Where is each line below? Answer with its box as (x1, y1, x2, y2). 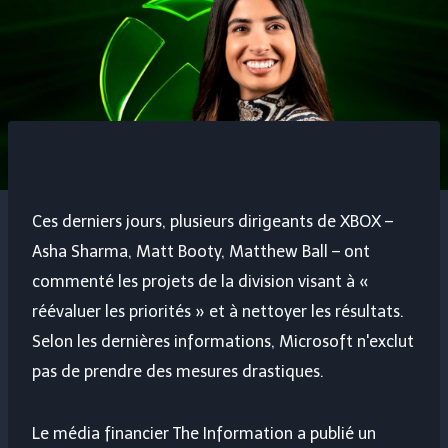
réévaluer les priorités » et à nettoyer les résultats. (32, 302, 404, 322)
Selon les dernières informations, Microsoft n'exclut (32, 332, 414, 352)
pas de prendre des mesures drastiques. (32, 362, 324, 382)
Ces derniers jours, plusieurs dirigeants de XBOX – (32, 212, 393, 232)
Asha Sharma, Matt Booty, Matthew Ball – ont (32, 242, 370, 262)
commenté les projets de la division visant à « (32, 272, 369, 292)
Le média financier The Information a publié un (32, 424, 376, 444)
